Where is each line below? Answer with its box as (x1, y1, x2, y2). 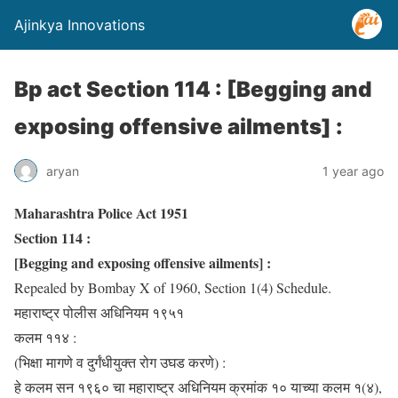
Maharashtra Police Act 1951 (14, 203, 188, 223)
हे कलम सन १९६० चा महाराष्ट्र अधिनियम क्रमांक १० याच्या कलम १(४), (14, 378, 382, 396)
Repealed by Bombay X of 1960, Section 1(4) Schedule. (14, 278, 331, 297)
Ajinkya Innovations (14, 16, 145, 34)
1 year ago (322, 163, 384, 179)
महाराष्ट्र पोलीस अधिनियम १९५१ (14, 303, 184, 322)
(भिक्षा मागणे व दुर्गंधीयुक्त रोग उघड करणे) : (14, 353, 226, 371)
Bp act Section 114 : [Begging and (14, 76, 371, 102)
